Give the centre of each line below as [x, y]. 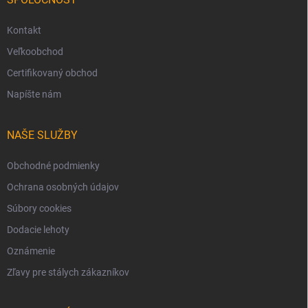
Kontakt [24, 31]
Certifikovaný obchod [52, 73]
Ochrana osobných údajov [63, 187]
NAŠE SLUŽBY [42, 135]
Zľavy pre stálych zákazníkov [68, 273]
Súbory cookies [39, 209]
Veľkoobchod [35, 52]
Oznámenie [31, 251]
